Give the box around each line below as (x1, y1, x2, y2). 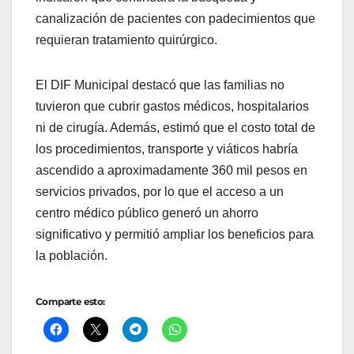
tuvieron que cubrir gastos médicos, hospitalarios (36, 100, 309, 114)
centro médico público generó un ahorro (36, 206, 258, 220)
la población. (36, 249, 107, 263)
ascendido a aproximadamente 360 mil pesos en (36, 164, 307, 178)
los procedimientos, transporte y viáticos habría (36, 142, 298, 156)
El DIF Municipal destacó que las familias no (36, 78, 284, 92)
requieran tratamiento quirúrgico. (36, 33, 217, 47)
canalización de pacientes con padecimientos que (36, 12, 315, 26)
